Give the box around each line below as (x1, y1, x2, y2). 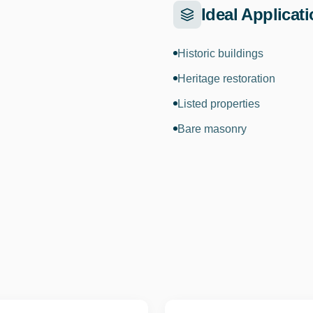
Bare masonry (177, 123, 247, 135)
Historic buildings (177, 48, 263, 59)
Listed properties (177, 98, 260, 110)
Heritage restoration (177, 73, 275, 85)
